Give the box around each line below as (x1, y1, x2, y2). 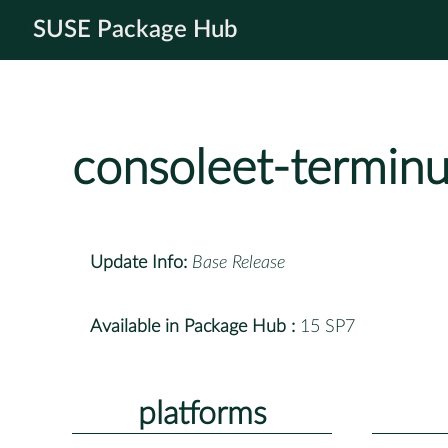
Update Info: (90, 253, 187, 272)
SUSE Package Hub (33, 18, 238, 42)
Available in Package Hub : (90, 317, 295, 336)
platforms (137, 397, 267, 430)
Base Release (192, 253, 285, 272)
